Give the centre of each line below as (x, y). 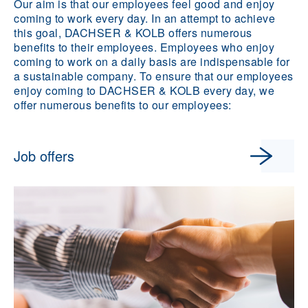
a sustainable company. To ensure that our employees (154, 76)
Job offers (44, 156)
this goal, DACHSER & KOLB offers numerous (133, 33)
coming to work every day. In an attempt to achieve (144, 18)
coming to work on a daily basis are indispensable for (152, 62)
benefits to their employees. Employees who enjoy (144, 47)
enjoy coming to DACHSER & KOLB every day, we (144, 90)
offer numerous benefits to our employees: (123, 105)
